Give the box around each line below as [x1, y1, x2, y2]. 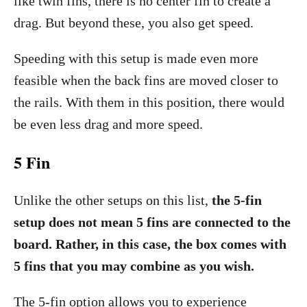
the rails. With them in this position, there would [14, 95, 284, 110]
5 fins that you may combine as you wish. [14, 258, 254, 273]
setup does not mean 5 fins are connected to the [14, 214, 291, 230]
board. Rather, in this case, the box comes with [14, 236, 286, 251]
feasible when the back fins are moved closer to [14, 73, 278, 88]
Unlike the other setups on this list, [14, 193, 212, 208]
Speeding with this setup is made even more [14, 51, 258, 66]
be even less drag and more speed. [14, 116, 203, 132]
